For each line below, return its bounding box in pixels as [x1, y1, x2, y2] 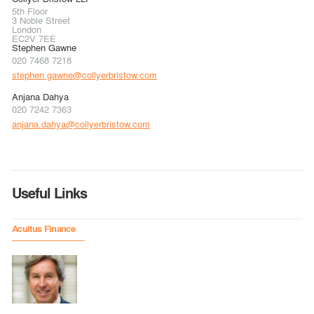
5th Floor [12, 4, 48, 18]
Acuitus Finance [12, 221, 76, 235]
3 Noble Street [12, 13, 70, 27]
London [12, 22, 41, 36]
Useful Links [12, 182, 87, 204]
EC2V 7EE [12, 32, 56, 46]
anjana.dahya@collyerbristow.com [12, 117, 150, 131]
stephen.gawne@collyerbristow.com [12, 68, 157, 82]
